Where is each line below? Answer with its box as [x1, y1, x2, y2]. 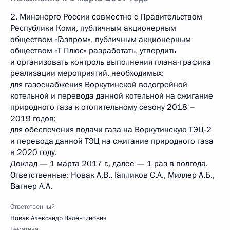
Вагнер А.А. [10, 181, 52, 192]
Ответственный [10, 202, 55, 212]
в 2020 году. [10, 147, 57, 158]
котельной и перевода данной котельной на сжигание [10, 90, 213, 102]
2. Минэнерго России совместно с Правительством [10, 11, 202, 23]
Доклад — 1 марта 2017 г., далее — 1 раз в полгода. [10, 158, 208, 169]
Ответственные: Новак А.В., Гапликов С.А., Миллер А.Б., [10, 169, 215, 181]
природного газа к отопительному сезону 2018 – [10, 102, 195, 113]
